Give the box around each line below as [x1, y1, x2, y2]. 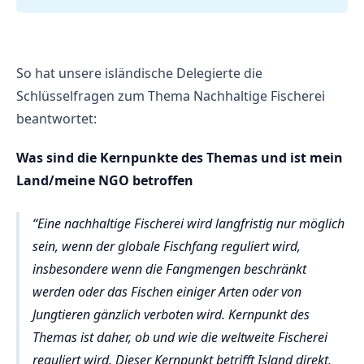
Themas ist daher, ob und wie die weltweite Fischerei [32, 328, 327, 347]
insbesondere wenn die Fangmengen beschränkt [32, 260, 306, 279]
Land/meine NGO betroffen [16, 171, 193, 189]
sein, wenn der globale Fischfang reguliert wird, [32, 237, 301, 256]
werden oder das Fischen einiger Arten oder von [32, 283, 301, 301]
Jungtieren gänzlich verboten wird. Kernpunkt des [32, 305, 310, 324]
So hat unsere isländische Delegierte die [16, 63, 262, 82]
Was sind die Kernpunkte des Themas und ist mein [16, 148, 343, 167]
